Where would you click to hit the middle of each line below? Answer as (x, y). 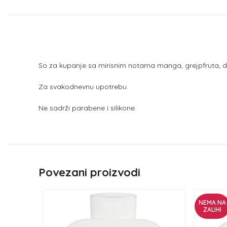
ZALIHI (212, 210)
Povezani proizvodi (89, 172)
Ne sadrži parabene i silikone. (87, 108)
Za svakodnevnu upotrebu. (83, 87)
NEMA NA (212, 202)
